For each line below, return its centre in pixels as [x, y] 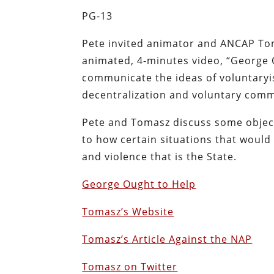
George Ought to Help [139, 184]
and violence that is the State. [160, 156]
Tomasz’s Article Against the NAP [167, 239]
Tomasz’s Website [128, 211]
